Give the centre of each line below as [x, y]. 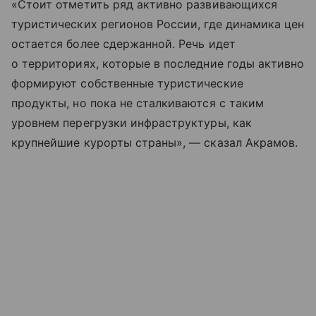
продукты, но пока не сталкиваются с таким [138, 103]
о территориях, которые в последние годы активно [158, 64]
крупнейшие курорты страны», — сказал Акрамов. [155, 143]
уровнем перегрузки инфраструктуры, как [132, 123]
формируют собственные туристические [127, 84]
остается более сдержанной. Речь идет [123, 44]
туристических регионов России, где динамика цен [158, 24]
